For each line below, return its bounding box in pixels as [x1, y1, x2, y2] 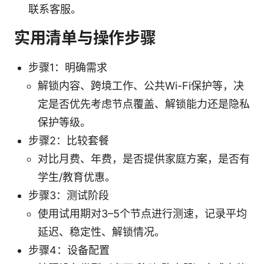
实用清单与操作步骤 [14, 28, 156, 48]
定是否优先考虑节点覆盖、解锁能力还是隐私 [38, 97, 250, 110]
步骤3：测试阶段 [28, 189, 109, 202]
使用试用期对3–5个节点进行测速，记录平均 [38, 207, 247, 220]
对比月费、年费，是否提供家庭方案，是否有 [38, 152, 250, 165]
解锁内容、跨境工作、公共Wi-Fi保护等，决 [38, 79, 244, 92]
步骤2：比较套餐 [28, 134, 109, 147]
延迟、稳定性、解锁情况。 [38, 225, 165, 238]
